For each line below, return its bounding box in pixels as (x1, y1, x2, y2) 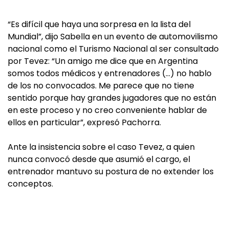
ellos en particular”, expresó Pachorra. (8, 116, 161, 128)
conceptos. (8, 177, 53, 190)
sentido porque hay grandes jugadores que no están (8, 91, 216, 104)
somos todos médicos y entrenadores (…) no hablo (8, 67, 212, 79)
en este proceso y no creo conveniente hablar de (8, 104, 207, 116)
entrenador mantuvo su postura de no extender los (8, 165, 214, 177)
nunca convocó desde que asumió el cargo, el (8, 153, 190, 165)
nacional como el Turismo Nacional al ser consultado (8, 42, 219, 55)
